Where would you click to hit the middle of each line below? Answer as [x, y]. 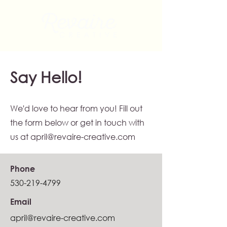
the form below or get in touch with [77, 122]
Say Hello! [46, 77]
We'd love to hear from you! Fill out [76, 108]
